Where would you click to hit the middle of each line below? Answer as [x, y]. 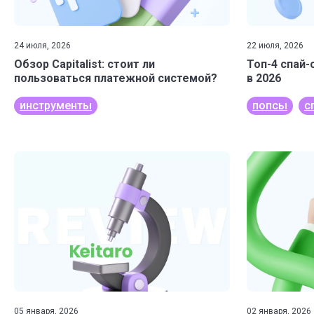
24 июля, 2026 [42, 46]
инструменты [56, 105]
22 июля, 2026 [275, 46]
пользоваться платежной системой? [116, 78]
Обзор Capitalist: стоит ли [84, 64]
